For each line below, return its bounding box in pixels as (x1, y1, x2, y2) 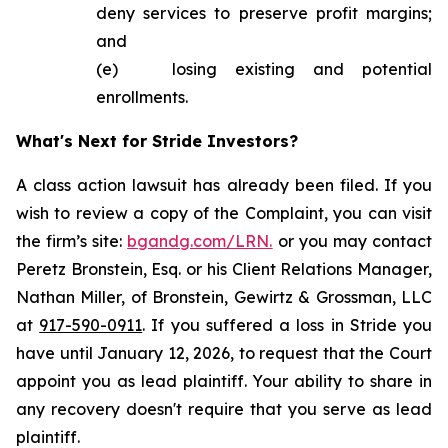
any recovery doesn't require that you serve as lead (16, 399, 432, 419)
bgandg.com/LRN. (127, 231, 273, 251)
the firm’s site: (16, 231, 128, 251)
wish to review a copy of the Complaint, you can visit (16, 203, 432, 223)
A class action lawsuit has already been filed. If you (16, 175, 432, 195)
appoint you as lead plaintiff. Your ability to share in (16, 371, 432, 391)
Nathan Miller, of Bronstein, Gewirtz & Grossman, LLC (16, 287, 432, 307)
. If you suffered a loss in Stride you (142, 315, 433, 335)
